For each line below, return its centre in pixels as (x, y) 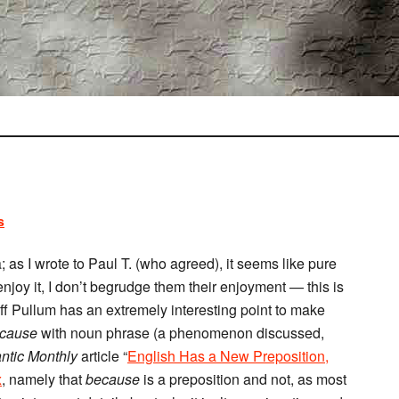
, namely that (44, 379)
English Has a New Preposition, (228, 356)
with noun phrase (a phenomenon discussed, (181, 333)
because (114, 379)
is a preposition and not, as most (245, 379)
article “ (102, 356)
